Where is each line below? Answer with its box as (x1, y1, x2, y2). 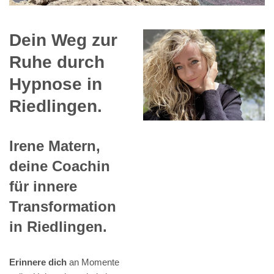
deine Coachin (9, 158, 110, 175)
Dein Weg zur (9, 31, 117, 50)
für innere (9, 178, 77, 195)
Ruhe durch (9, 53, 105, 72)
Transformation (9, 198, 116, 215)
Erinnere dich (9, 257, 67, 268)
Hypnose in (9, 75, 102, 94)
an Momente (67, 257, 119, 268)
